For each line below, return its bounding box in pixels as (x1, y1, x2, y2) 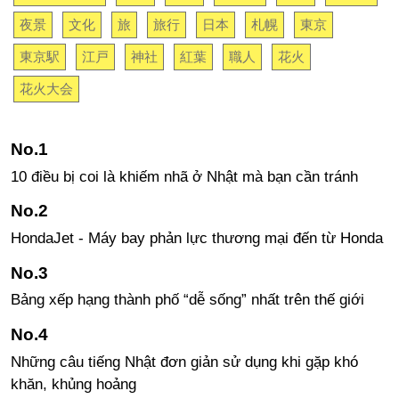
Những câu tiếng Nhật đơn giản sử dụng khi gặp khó (10, 353, 358, 370)
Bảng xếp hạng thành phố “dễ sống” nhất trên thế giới (10, 291, 364, 309)
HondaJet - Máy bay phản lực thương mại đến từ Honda (10, 230, 383, 248)
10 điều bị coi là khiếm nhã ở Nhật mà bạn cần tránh (10, 167, 358, 185)
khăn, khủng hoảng (10, 375, 136, 393)
